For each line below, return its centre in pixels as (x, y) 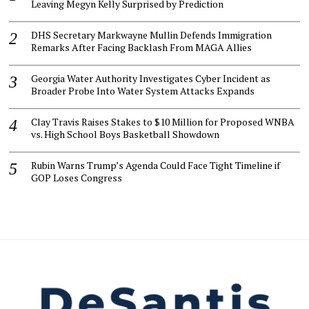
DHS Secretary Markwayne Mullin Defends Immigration (152, 35)
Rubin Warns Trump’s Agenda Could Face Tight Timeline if (156, 166)
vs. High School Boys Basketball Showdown (126, 134)
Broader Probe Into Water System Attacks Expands (143, 91)
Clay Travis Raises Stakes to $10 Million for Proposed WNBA (163, 122)
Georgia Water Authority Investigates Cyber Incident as (151, 79)
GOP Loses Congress (77, 178)
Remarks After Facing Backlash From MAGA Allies (142, 48)
